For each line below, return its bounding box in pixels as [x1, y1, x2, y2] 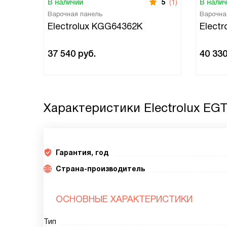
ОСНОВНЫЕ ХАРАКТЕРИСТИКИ [56, 194, 193, 204]
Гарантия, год [56, 148, 108, 157]
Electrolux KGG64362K [48, 21, 142, 31]
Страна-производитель [56, 165, 145, 173]
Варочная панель [48, 10, 102, 18]
